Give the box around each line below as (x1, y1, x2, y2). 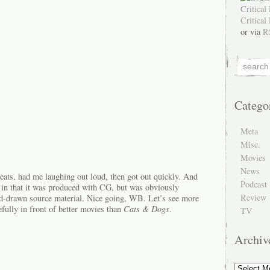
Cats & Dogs (124, 202, 169, 215)
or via (240, 26, 263, 37)
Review (240, 192, 266, 203)
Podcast (240, 178, 267, 190)
